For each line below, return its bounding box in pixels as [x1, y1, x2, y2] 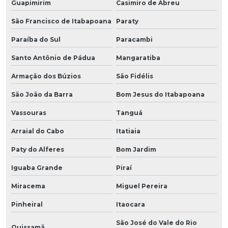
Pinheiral [11, 200, 43, 208]
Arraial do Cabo [11, 127, 64, 135]
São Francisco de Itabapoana [11, 17, 111, 25]
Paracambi [116, 35, 153, 43]
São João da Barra [11, 90, 73, 98]
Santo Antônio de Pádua [11, 53, 95, 62]
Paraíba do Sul [11, 35, 61, 43]
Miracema [11, 182, 45, 190]
